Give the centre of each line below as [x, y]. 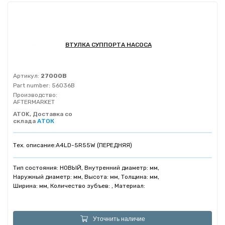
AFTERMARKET [34, 102]
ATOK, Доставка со [43, 114]
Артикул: [26, 76]
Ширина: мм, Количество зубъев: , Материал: [79, 186]
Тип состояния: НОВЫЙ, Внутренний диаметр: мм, [86, 168]
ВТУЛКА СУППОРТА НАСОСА [108, 45]
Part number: [32, 86]
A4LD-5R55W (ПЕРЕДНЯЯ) [94, 145]
